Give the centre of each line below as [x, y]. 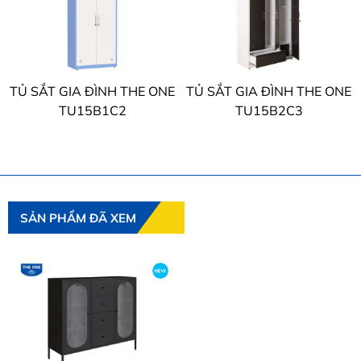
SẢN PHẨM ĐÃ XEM [78, 218]
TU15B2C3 [269, 110]
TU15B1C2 [92, 110]
